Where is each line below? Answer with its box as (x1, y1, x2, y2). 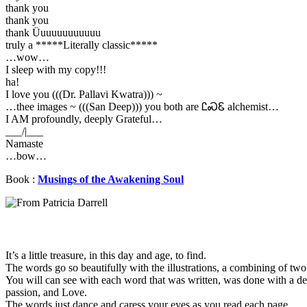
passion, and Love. (5, 286, 87, 299)
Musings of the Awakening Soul (38, 173, 184, 185)
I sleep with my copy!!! (5, 64, 106, 75)
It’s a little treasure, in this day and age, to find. (5, 249, 206, 262)
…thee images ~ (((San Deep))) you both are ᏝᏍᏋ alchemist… (5, 101, 279, 112)
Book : (5, 173, 35, 185)
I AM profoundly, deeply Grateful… (5, 113, 162, 125)
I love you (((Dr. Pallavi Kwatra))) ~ (5, 88, 162, 100)
